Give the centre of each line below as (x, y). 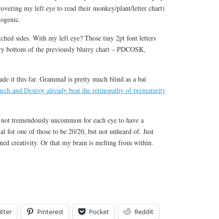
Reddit (144, 211)
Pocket (99, 211)
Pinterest (50, 211)
